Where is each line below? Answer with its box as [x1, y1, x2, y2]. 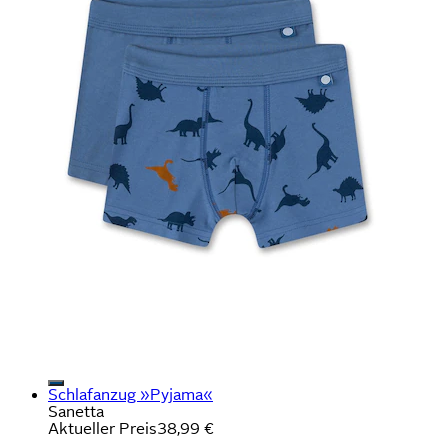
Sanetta [48, 402, 104, 420]
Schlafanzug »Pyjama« [48, 385, 213, 403]
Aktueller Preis [48, 419, 157, 437]
